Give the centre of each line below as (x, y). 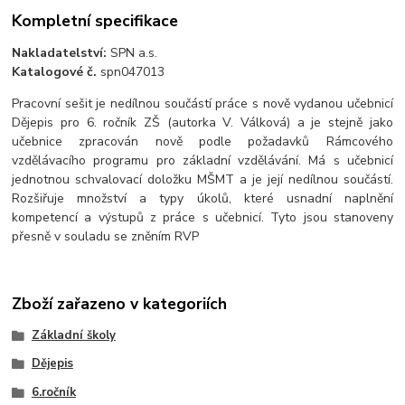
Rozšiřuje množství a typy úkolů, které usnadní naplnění (202, 199)
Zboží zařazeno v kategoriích (120, 303)
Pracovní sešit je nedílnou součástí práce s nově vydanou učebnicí (202, 104)
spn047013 (131, 72)
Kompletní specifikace (95, 20)
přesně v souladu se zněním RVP (106, 237)
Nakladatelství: (61, 53)
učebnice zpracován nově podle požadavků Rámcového (202, 142)
